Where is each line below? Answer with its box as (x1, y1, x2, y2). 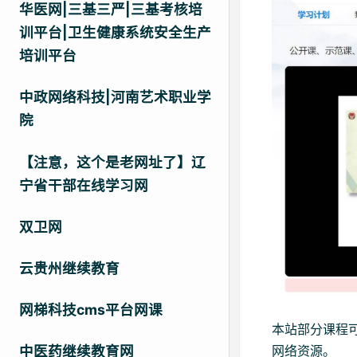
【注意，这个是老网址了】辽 (19, 153, 206, 171)
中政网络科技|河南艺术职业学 (19, 88, 211, 106)
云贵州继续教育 (19, 259, 120, 277)
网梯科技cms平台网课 (19, 301, 163, 319)
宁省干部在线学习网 (19, 176, 148, 194)
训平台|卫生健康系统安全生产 (19, 24, 211, 41)
